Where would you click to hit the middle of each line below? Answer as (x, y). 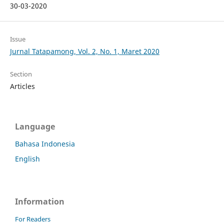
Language (35, 127)
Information (40, 202)
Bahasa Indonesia (45, 144)
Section (21, 74)
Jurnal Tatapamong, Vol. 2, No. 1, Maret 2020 (84, 51)
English (27, 159)
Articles (22, 86)
